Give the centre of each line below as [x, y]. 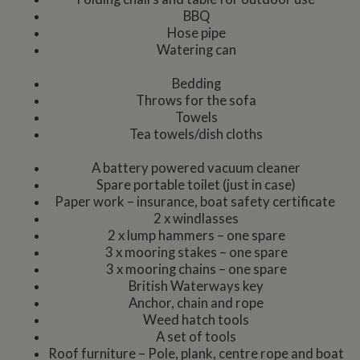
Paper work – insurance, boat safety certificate [196, 202]
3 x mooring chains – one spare [196, 270]
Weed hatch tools [196, 320]
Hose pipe [196, 33]
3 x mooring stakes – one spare [196, 253]
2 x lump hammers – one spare [196, 236]
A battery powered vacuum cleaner [196, 168]
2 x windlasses [196, 219]
